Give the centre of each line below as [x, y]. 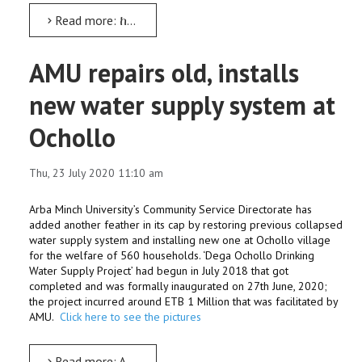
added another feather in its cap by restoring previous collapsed [186, 225]
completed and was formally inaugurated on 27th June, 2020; [178, 286]
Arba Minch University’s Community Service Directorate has [170, 209]
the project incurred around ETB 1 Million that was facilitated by [183, 301]
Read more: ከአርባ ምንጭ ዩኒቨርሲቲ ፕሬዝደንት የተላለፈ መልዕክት [89, 20]
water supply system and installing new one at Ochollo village [180, 240]
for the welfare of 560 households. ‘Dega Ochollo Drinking [172, 255]
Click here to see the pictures [130, 317]
